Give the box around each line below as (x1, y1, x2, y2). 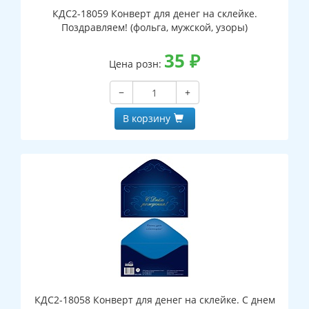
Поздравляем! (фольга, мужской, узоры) (61, 21, 248, 34)
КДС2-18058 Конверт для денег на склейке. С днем (34, 293, 275, 307)
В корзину (122, 112, 170, 126)
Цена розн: (109, 57, 164, 71)
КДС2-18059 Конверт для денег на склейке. (52, 7, 257, 21)
